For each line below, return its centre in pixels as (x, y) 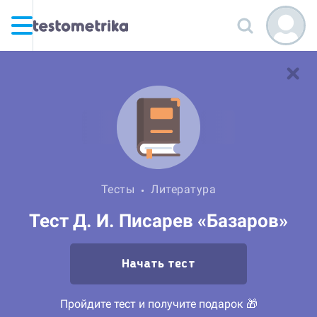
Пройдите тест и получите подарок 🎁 (158, 304)
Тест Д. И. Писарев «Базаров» (158, 221)
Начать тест (158, 264)
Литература (184, 189)
